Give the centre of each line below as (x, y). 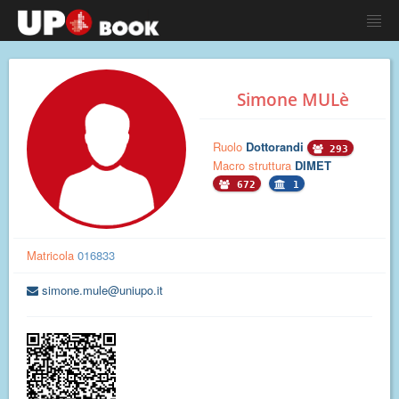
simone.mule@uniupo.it (102, 290)
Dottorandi (277, 147)
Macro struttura (254, 166)
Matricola (50, 255)
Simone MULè (293, 100)
